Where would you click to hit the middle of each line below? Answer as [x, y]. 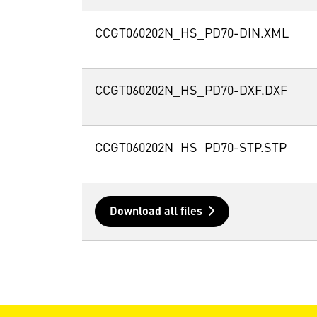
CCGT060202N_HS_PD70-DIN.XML [191, 34]
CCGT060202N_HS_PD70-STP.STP [190, 149]
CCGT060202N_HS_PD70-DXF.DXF [191, 92]
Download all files [156, 213]
